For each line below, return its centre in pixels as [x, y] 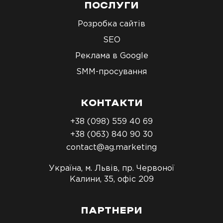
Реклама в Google [111, 56]
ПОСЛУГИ [111, 6]
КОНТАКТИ [111, 104]
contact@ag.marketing [111, 147]
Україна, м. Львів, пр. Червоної [111, 168]
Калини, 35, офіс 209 [111, 179]
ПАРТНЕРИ [111, 211]
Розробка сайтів [111, 24]
